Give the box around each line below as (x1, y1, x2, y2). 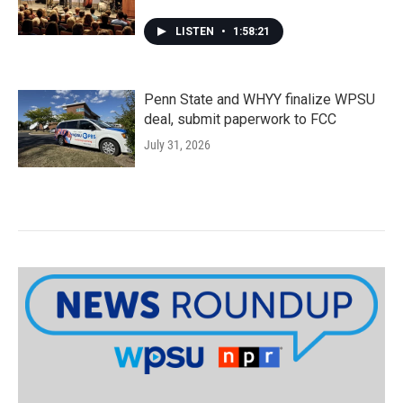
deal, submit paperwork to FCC (144, 111, 336, 128)
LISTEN (175, 25, 217, 38)
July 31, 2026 (144, 138, 210, 152)
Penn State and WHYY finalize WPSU (144, 91, 375, 108)
